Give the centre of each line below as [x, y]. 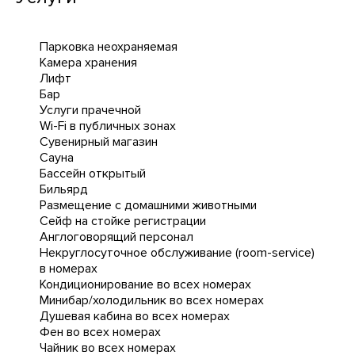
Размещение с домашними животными [148, 205]
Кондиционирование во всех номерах [145, 284]
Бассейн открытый [93, 174]
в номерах [69, 269]
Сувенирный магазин [99, 142]
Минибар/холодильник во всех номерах [152, 300]
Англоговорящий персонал [116, 237]
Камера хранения [88, 63]
